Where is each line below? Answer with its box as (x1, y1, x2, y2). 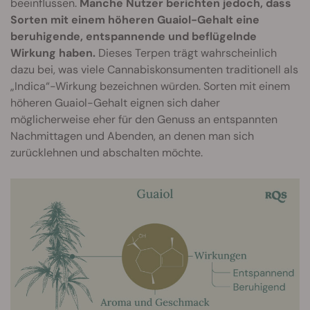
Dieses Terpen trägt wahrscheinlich (95, 46, 277, 61)
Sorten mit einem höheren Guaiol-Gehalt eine (10, 12, 259, 28)
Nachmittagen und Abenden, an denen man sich (10, 129, 254, 144)
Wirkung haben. (10, 46, 95, 61)
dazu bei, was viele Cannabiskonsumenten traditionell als (10, 62, 298, 77)
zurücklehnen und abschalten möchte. (10, 145, 203, 161)
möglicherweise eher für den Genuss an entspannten (10, 112, 277, 127)
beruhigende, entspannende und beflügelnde (10, 29, 257, 44)
